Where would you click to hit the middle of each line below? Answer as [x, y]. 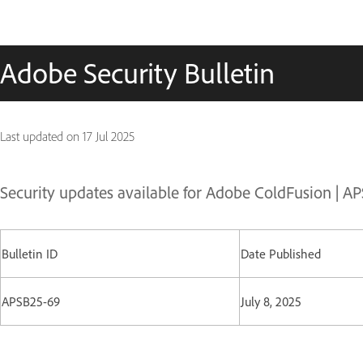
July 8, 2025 [271, 301]
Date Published [281, 254]
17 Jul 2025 [109, 137]
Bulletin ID [30, 254]
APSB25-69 [31, 301]
